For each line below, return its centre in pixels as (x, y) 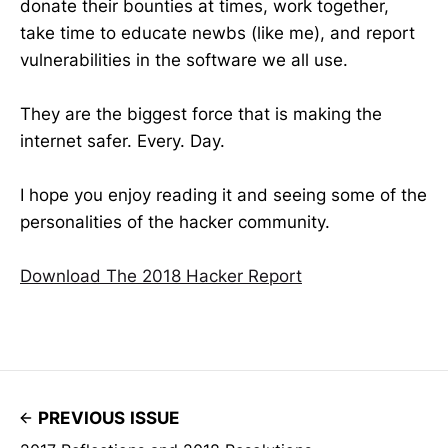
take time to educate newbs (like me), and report (217, 32)
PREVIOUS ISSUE (109, 418)
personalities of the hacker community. (175, 221)
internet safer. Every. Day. (122, 140)
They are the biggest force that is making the (201, 113)
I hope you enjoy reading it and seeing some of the (223, 194)
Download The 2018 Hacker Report (161, 276)
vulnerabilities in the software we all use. (184, 59)
